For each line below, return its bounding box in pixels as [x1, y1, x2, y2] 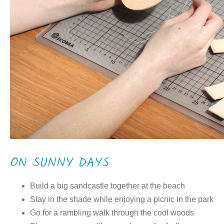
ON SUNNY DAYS [10, 152, 109, 173]
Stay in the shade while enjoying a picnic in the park [30, 194, 213, 203]
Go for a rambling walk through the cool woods [30, 208, 194, 217]
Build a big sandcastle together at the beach [30, 181, 185, 190]
